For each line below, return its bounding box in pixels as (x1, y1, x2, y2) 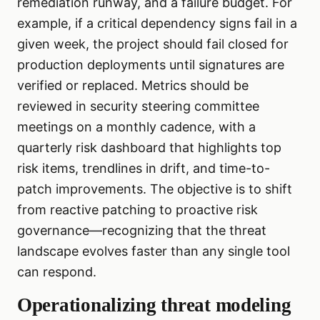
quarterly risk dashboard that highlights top (17, 140, 281, 156)
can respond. (17, 264, 96, 280)
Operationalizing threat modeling (17, 294, 291, 316)
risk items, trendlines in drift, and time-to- (17, 161, 270, 176)
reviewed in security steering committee (17, 99, 259, 114)
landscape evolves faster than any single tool (17, 244, 290, 259)
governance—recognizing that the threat (17, 223, 266, 239)
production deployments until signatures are (17, 57, 284, 73)
